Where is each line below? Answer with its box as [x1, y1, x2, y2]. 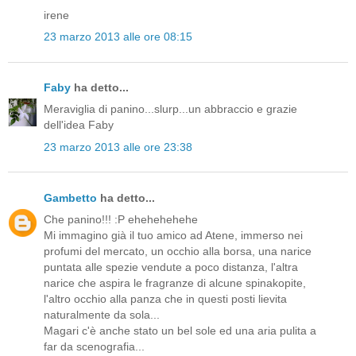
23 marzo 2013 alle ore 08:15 [44, 30, 192, 44]
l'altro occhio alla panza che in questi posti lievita [44, 292, 287, 306]
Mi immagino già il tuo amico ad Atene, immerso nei [44, 229, 303, 242]
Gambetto [44, 191, 97, 204]
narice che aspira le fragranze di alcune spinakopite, [44, 277, 306, 290]
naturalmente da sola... [44, 308, 160, 322]
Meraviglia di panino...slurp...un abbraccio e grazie [44, 103, 297, 116]
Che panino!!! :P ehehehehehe [44, 213, 198, 226]
